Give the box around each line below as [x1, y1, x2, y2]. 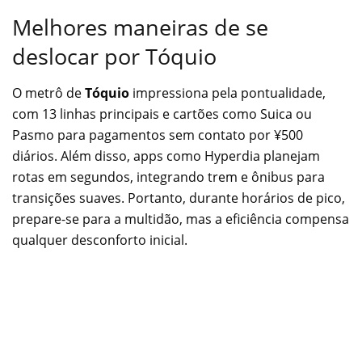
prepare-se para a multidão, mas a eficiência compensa [12, 209, 349, 228]
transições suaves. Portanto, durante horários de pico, [12, 188, 345, 207]
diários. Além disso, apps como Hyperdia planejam [12, 146, 320, 165]
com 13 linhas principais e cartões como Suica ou [12, 104, 312, 123]
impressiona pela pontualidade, [129, 83, 326, 102]
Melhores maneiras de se [12, 11, 268, 42]
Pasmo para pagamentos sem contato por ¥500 [12, 125, 303, 144]
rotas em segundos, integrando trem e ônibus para [12, 167, 325, 186]
